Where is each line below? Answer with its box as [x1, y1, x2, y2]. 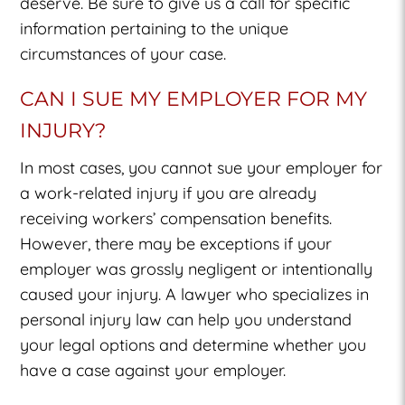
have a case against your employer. [20, 359, 287, 381]
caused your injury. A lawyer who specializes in [20, 283, 370, 305]
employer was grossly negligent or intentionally [20, 258, 373, 279]
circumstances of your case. [20, 42, 227, 64]
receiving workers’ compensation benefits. [20, 207, 333, 229]
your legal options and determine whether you [20, 334, 367, 355]
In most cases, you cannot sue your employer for [20, 156, 383, 178]
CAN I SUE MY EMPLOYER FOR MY [20, 86, 368, 111]
